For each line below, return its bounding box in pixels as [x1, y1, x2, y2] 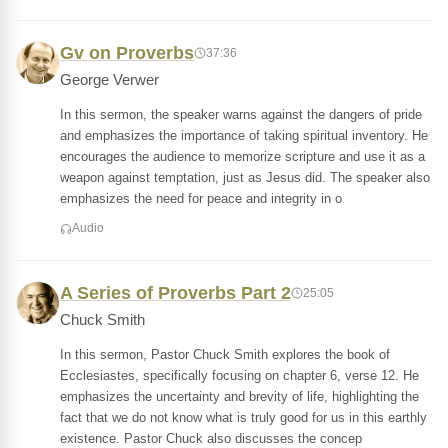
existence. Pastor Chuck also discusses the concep [60, 431, 362, 446]
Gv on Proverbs [60, 43, 194, 63]
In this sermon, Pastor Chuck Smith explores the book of [60, 347, 390, 362]
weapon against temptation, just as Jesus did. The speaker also [60, 170, 430, 185]
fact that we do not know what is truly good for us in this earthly [60, 410, 427, 425]
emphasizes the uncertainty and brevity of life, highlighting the [60, 389, 419, 404]
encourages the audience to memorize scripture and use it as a [60, 149, 425, 164]
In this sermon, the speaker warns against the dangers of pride [60, 107, 422, 122]
